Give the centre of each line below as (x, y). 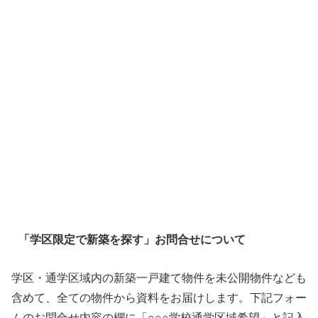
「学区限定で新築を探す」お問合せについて (132, 238)
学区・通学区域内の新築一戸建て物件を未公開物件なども (159, 277)
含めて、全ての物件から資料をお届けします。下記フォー (159, 297)
